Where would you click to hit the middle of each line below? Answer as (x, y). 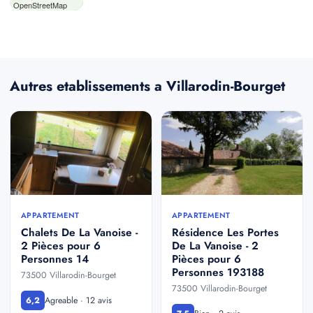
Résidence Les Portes (225, 232)
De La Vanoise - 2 (215, 246)
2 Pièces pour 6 (61, 246)
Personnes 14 (55, 259)
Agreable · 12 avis (78, 300)
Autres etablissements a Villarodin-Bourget (147, 86)
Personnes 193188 (218, 272)
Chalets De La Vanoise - (79, 232)
